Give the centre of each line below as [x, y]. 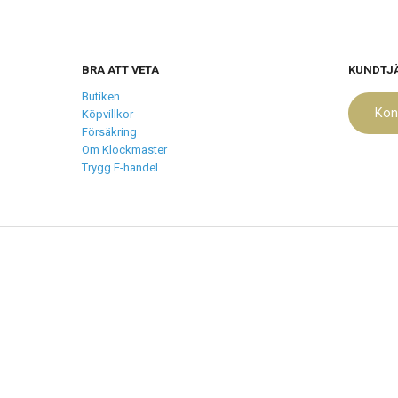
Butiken [101, 97]
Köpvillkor [107, 115]
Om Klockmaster [124, 150]
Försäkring [109, 132]
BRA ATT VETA [120, 70]
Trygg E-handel [120, 168]
